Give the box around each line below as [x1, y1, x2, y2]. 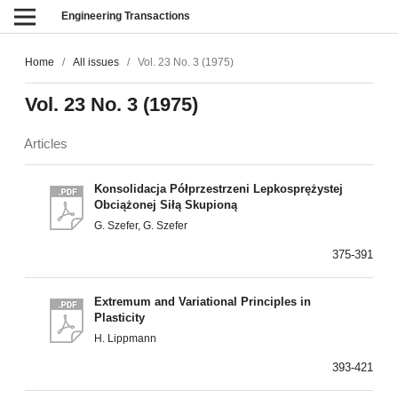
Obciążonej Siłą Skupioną [94, 197, 238, 211]
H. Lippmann [94, 332, 157, 346]
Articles [23, 137, 68, 152]
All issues [72, 56, 119, 69]
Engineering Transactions [61, 10, 191, 22]
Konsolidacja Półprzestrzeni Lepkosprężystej [94, 181, 344, 195]
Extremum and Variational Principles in [94, 295, 312, 309]
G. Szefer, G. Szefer [94, 219, 188, 232]
